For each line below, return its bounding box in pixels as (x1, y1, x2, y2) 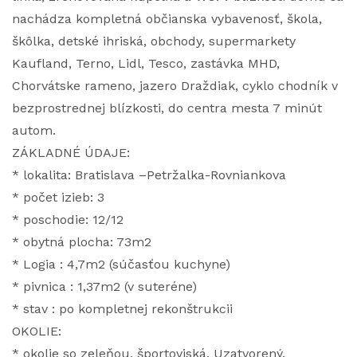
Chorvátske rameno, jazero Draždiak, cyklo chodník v (12, 78, 338, 93)
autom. (12, 123, 56, 138)
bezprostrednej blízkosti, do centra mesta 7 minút (12, 100, 322, 116)
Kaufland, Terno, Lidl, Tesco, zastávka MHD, (12, 56, 280, 71)
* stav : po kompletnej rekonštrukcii (12, 301, 233, 316)
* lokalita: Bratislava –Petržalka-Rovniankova (12, 167, 286, 182)
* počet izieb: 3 (12, 190, 104, 205)
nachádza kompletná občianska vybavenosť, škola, (12, 11, 322, 26)
